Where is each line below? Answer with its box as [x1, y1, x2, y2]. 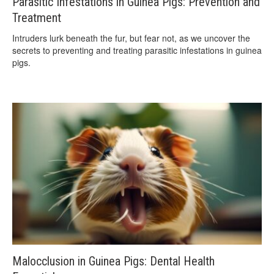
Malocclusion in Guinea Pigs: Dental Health [12, 253, 215, 268]
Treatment [12, 10, 61, 26]
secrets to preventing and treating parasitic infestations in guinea [12, 44, 262, 57]
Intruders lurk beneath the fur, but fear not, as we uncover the [12, 32, 250, 45]
